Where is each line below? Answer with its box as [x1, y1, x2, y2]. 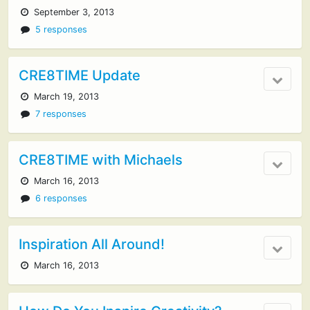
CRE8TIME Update [19, 67, 140, 84]
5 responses [35, 24, 88, 35]
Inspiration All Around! [19, 236, 165, 253]
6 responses [35, 193, 88, 203]
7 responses [35, 109, 87, 119]
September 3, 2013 [31, 7, 115, 17]
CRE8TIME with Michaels [19, 152, 183, 168]
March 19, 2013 [31, 91, 100, 102]
